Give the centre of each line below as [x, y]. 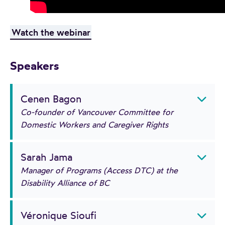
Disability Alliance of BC [65, 183]
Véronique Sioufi [59, 215]
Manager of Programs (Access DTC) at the [99, 170]
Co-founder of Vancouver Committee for [97, 112]
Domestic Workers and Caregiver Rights [94, 124]
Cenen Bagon [51, 98]
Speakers [35, 65]
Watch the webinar [51, 32]
